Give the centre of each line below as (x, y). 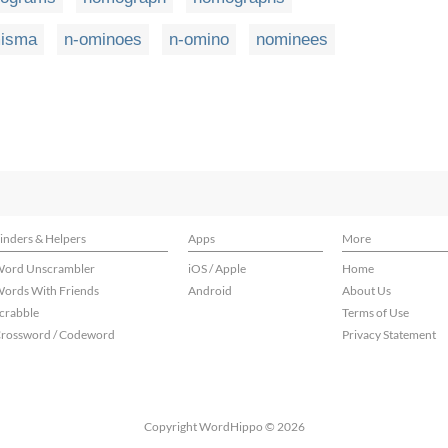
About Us (366, 290)
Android (210, 290)
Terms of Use (375, 312)
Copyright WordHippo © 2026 (224, 426)
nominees (292, 40)
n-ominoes (103, 40)
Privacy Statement (389, 334)
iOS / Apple (217, 268)
